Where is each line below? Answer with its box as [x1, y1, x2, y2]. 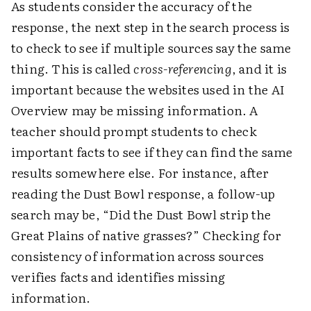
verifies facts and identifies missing [11, 267, 226, 286]
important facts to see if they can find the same [11, 142, 293, 161]
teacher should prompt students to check [11, 121, 257, 140]
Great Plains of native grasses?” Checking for [11, 225, 282, 244]
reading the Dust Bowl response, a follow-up [11, 183, 276, 203]
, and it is [231, 58, 287, 78]
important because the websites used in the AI [11, 79, 285, 99]
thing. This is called [11, 58, 134, 78]
